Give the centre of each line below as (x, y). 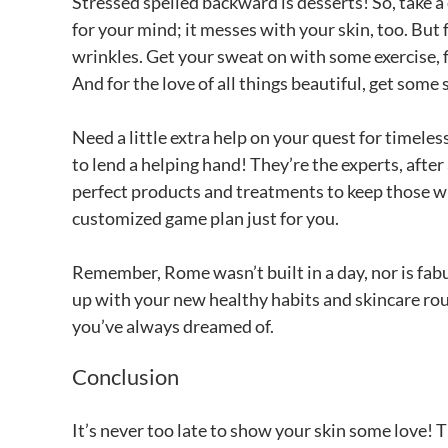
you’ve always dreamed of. (174, 325)
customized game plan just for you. (207, 217)
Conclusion (127, 376)
